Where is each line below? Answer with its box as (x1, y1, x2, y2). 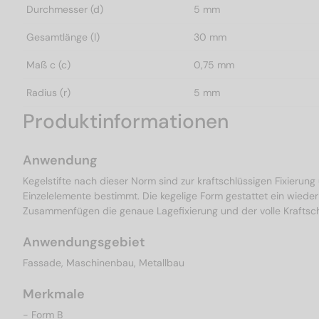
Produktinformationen (23, 108, 229, 135)
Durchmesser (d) (26, 3, 103, 16)
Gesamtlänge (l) (26, 31, 100, 44)
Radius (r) (26, 86, 70, 100)
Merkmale (23, 286, 85, 303)
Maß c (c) (26, 58, 70, 72)
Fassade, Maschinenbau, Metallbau (23, 256, 184, 270)
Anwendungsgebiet (23, 234, 145, 251)
